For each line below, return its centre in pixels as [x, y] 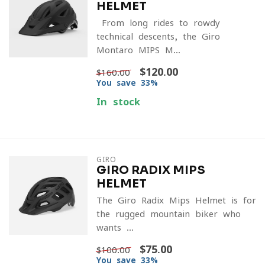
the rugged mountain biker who [168, 214]
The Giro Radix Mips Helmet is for [176, 200]
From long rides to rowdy [158, 23]
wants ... [115, 227]
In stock [118, 102]
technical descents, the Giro [158, 36]
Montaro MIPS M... [138, 50]
